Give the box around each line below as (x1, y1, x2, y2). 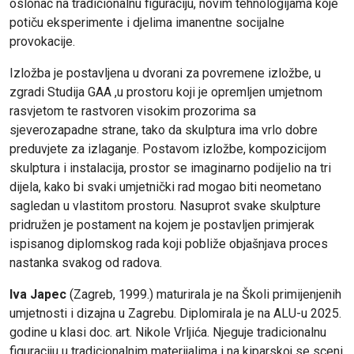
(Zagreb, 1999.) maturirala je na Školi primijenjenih (66, 287, 341, 303)
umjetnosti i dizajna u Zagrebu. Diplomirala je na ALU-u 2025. (9, 306, 341, 322)
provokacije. (9, 34, 75, 50)
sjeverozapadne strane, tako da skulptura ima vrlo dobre (9, 122, 318, 138)
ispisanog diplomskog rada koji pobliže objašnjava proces (9, 236, 328, 252)
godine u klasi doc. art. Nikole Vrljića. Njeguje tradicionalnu (9, 325, 326, 341)
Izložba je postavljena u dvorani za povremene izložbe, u (9, 66, 321, 81)
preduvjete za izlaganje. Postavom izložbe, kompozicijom (9, 141, 326, 157)
